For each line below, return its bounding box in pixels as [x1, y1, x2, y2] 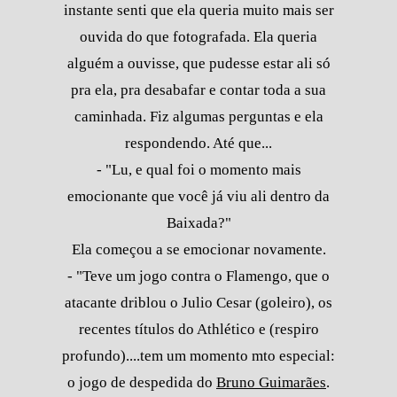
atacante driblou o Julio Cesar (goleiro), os [65, 293, 332, 311]
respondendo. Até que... [125, 134, 272, 152]
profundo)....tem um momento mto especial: [62, 346, 335, 364]
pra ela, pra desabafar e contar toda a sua [71, 81, 326, 98]
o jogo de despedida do [67, 373, 216, 391]
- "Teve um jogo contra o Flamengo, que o [67, 267, 330, 284]
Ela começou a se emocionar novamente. [71, 240, 326, 258]
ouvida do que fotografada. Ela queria [80, 27, 317, 45]
